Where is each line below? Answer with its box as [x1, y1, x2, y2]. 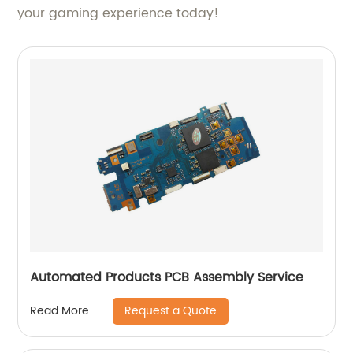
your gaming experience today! [17, 2, 220, 24]
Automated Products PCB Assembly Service [30, 266, 304, 288]
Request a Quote [124, 301, 217, 320]
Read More [30, 302, 90, 320]
